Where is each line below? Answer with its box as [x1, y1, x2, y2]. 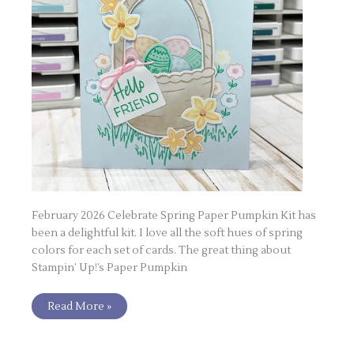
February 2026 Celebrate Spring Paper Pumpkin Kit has [32, 209, 317, 223]
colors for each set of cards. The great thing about [32, 243, 292, 258]
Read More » [47, 299, 112, 313]
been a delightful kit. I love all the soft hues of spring [32, 226, 303, 240]
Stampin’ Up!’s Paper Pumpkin [32, 261, 188, 275]
